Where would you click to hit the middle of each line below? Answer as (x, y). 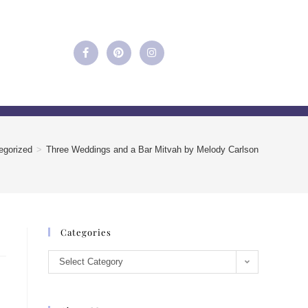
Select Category (91, 261)
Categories (86, 232)
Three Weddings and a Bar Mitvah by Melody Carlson (152, 149)
